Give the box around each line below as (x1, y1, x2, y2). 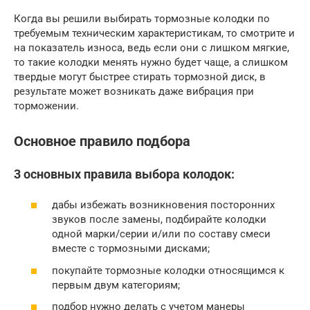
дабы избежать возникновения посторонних (52, 199, 275, 211)
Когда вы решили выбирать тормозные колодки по (14, 12, 270, 26)
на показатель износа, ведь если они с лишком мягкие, (14, 42, 289, 55)
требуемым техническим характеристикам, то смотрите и (14, 27, 295, 40)
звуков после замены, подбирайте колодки (52, 213, 266, 226)
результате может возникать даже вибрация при (14, 85, 254, 98)
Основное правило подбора (14, 133, 190, 149)
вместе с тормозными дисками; (52, 242, 210, 255)
